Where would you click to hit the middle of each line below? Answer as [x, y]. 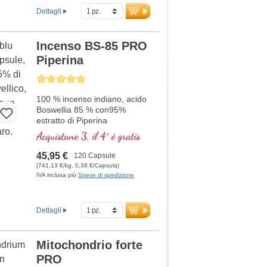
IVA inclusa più [58, 175]
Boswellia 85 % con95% [81, 110]
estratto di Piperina [72, 121]
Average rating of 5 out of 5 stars [93, 79]
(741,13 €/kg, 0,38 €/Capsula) [78, 166]
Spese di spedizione [106, 175]
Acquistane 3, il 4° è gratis [89, 136]
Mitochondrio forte [90, 245]
